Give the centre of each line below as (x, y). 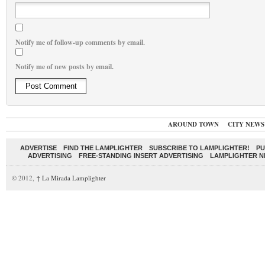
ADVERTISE (38, 148)
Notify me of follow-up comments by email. (80, 43)
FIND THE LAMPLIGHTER (103, 148)
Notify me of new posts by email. (64, 67)
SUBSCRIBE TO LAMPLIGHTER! (199, 148)
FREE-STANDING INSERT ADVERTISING (141, 156)
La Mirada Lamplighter (73, 178)
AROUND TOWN (193, 125)
